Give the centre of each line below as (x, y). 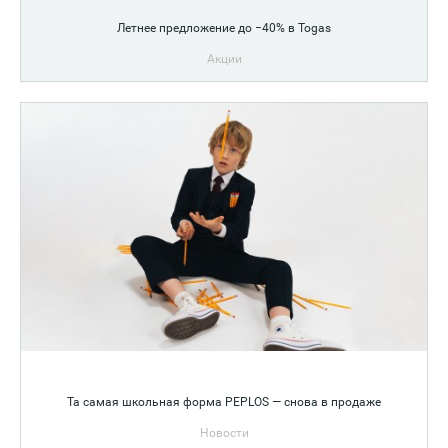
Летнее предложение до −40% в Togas (224, 28)
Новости (224, 432)
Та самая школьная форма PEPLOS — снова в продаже (224, 401)
